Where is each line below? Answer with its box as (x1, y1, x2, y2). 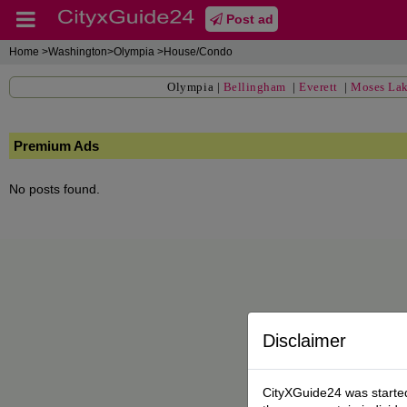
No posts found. (9, 182, 100, 196)
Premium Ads (14, 138, 99, 154)
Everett (299, 80, 338, 94)
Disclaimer (263, 331, 346, 351)
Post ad (223, 12, 273, 26)
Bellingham (223, 80, 287, 94)
